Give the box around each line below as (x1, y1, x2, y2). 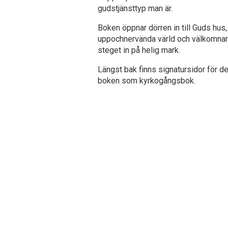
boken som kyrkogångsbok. (98, 75, 196, 85)
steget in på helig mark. (98, 45, 181, 55)
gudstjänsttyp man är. (98, 3, 173, 13)
